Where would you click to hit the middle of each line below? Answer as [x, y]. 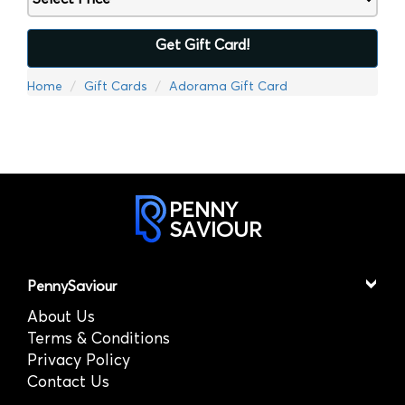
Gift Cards [116, 86]
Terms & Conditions [99, 339]
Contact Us [68, 382]
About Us [61, 317]
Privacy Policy [79, 360]
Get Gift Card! [202, 44]
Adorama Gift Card [228, 86]
